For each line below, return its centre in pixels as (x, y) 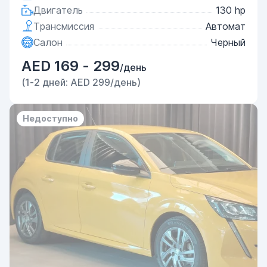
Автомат (226, 26)
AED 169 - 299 (71, 66)
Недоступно (50, 118)
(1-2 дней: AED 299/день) (81, 82)
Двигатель (58, 10)
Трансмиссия (64, 26)
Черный (228, 42)
